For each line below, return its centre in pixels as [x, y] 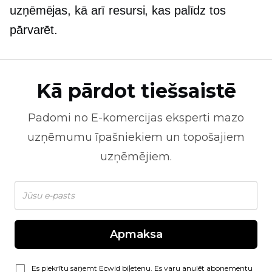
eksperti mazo [203, 118]
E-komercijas [127, 118]
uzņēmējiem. [136, 157]
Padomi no [59, 118]
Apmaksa [136, 234]
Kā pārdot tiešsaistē [136, 91]
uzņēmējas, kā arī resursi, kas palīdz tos [118, 10]
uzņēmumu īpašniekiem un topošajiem [136, 137]
